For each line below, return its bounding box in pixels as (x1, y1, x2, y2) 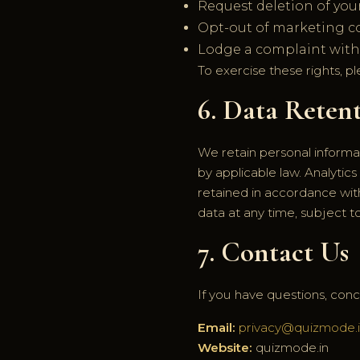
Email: (198, 320, 235, 336)
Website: (198, 340, 252, 356)
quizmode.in (252, 340, 329, 356)
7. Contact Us (198, 235, 349, 270)
